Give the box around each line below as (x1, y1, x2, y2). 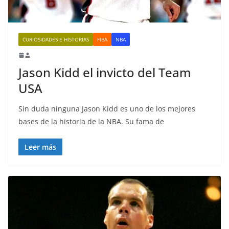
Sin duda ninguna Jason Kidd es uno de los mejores (18, 103, 195, 113)
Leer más (25, 142, 56, 152)
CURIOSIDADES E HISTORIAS (22, 35, 89, 43)
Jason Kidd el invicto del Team (18, 63, 191, 81)
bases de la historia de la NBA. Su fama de (18, 116, 164, 126)
